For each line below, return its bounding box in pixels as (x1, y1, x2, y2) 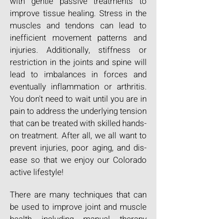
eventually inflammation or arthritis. (10, 81, 147, 93)
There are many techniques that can (10, 189, 147, 201)
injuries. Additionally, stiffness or (10, 44, 147, 56)
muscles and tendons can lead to (10, 20, 147, 32)
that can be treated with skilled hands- (10, 117, 147, 130)
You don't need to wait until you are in (10, 93, 147, 105)
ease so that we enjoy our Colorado (10, 154, 147, 166)
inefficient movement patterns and (10, 32, 147, 44)
